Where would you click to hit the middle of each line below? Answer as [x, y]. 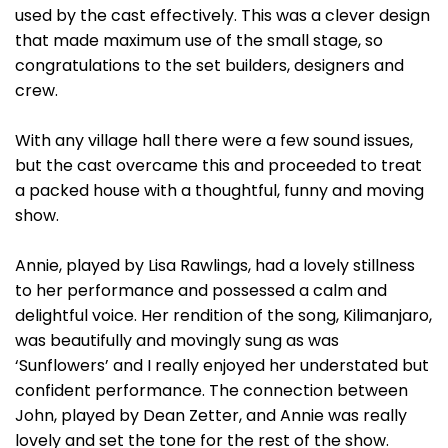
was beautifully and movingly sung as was [177, 340]
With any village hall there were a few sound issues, [214, 140]
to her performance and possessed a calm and [201, 290]
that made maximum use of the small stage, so [199, 40]
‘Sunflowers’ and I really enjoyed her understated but [222, 365]
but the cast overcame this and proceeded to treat [218, 165]
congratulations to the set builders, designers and [209, 65]
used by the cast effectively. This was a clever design [222, 15]
